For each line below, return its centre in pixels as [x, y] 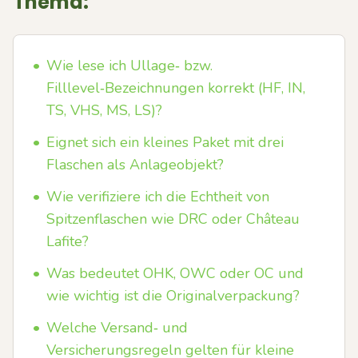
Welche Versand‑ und [117, 328]
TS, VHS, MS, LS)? [104, 110]
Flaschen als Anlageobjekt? [135, 165]
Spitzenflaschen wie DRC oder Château [173, 219]
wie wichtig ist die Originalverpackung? [173, 296]
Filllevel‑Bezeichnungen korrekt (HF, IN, [176, 88]
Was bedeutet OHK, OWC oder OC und [175, 273]
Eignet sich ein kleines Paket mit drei [165, 142]
